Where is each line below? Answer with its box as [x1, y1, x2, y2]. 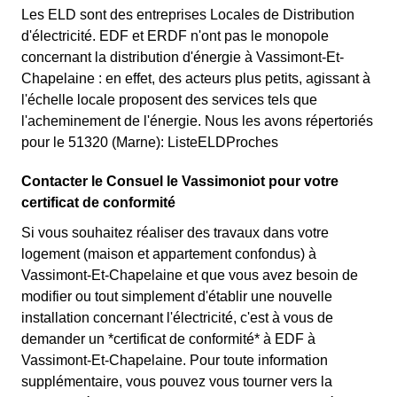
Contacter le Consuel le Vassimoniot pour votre [21, 174, 339, 189]
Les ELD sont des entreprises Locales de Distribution [21, 7, 354, 22]
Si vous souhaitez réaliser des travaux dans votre [21, 225, 329, 240]
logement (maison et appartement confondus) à [21, 246, 316, 261]
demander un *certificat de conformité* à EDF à [21, 331, 315, 346]
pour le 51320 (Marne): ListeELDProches [21, 135, 278, 150]
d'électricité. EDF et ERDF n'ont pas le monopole [21, 28, 329, 43]
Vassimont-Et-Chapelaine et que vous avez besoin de [21, 268, 358, 283]
